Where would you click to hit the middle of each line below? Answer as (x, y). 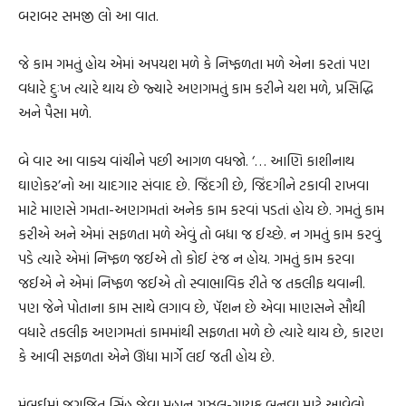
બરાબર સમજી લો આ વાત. (88, 15)
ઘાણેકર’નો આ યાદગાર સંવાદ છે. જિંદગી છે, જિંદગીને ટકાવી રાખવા (193, 184)
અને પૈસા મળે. (55, 112)
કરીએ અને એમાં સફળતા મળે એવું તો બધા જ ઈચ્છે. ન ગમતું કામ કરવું (199, 233)
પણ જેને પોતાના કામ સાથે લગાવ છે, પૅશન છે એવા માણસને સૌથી (192, 307)
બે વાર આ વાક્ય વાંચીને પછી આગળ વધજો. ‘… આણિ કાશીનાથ (186, 160)
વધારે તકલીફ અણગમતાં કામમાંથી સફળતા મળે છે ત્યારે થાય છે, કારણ (201, 331)
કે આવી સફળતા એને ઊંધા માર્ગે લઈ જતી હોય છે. (146, 356)
